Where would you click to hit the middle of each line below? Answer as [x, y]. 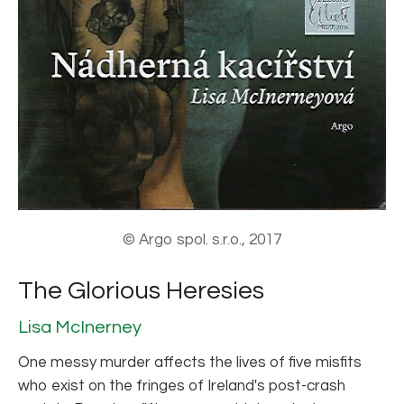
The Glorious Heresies [141, 290]
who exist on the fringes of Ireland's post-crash [182, 386]
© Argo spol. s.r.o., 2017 [202, 239]
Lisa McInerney [80, 327]
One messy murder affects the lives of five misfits [190, 362]
